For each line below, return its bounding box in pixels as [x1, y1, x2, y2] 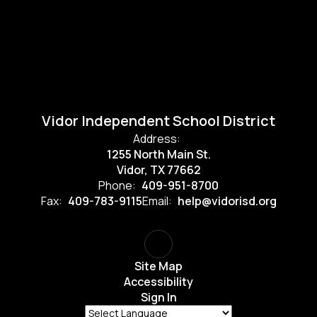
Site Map [134, 258, 183, 274]
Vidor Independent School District [42, 111, 275, 130]
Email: [142, 193, 172, 209]
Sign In [140, 289, 177, 305]
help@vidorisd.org [177, 193, 277, 209]
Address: [133, 131, 180, 146]
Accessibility [124, 274, 193, 289]
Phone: [98, 178, 136, 193]
